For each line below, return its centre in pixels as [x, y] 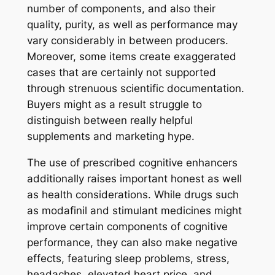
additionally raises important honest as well [134, 178]
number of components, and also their [121, 8]
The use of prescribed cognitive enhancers [132, 162]
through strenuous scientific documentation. [135, 88]
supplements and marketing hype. [110, 136]
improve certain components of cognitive [127, 226]
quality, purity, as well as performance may [132, 24]
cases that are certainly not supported [121, 72]
